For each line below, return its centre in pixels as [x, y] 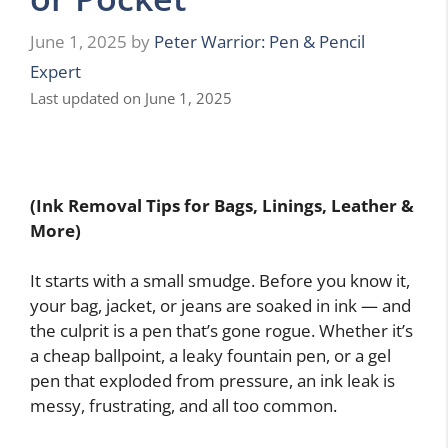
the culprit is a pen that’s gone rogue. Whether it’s [221, 331]
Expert [55, 71]
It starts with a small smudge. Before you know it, [220, 281]
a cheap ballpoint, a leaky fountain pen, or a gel [210, 356]
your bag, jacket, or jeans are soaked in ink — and [220, 306]
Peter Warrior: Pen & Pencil [259, 41]
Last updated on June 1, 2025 [131, 97]
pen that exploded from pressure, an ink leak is [212, 381]
